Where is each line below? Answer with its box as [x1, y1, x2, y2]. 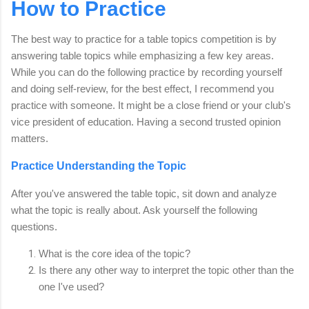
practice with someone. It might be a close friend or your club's [11, 99, 291, 112]
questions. [11, 221, 60, 233]
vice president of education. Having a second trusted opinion [11, 116, 281, 128]
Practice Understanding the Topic [11, 160, 186, 172]
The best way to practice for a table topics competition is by [11, 33, 277, 46]
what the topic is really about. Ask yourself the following [11, 204, 257, 217]
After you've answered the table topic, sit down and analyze [11, 188, 277, 200]
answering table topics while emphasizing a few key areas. [11, 50, 274, 62]
